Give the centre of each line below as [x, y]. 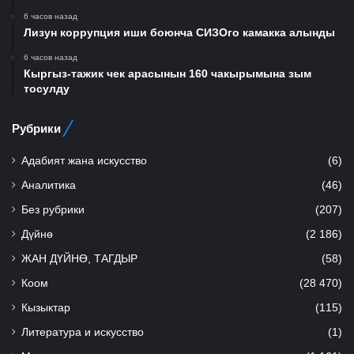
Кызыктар [46, 307]
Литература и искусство [83, 332]
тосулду [47, 88]
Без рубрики [53, 209]
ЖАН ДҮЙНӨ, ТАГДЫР [79, 258]
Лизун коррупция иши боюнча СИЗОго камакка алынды [179, 32]
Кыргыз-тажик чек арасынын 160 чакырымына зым [168, 73]
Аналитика [49, 185]
